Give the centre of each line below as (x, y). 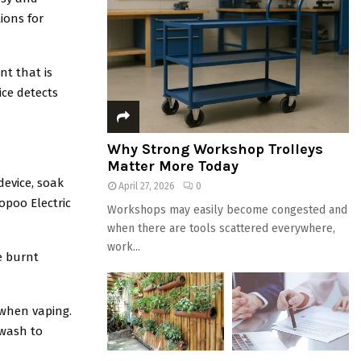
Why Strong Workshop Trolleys (215, 149)
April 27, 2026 (147, 186)
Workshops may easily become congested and (227, 210)
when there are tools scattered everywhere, (221, 228)
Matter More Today (173, 166)
